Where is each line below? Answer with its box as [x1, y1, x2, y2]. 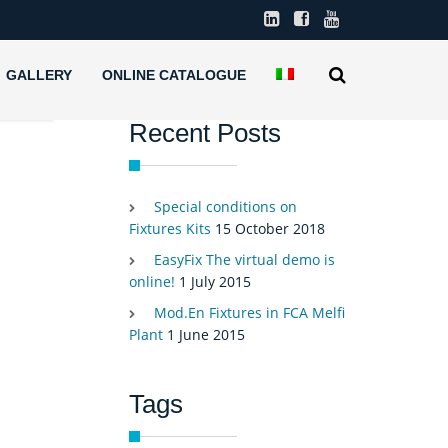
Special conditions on [153, 197, 297, 217]
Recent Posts [128, 118, 281, 149]
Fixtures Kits [128, 219, 211, 239]
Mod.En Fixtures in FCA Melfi [153, 303, 345, 323]
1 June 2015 [166, 325, 245, 345]
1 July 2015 [178, 272, 251, 292]
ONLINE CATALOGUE [102, 67, 246, 83]
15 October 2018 [214, 219, 325, 239]
